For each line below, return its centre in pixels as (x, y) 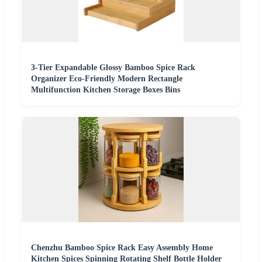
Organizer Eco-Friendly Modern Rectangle (107, 78)
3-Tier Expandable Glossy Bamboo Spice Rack (113, 67)
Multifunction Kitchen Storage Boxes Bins (106, 89)
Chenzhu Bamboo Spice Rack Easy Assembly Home (122, 247)
